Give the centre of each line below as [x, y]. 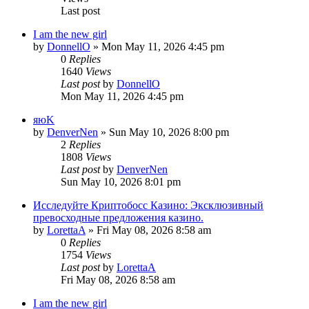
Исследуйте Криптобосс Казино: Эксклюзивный [148, 205]
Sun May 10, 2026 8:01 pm [121, 181]
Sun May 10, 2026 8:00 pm [169, 132]
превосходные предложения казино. [118, 217]
